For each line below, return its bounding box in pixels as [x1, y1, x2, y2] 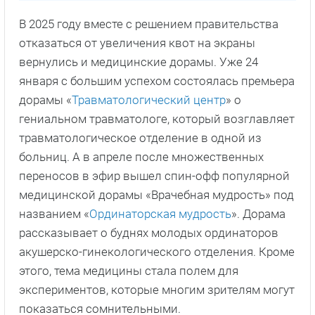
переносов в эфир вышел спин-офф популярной [19, 169, 290, 184]
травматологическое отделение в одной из [19, 131, 262, 146]
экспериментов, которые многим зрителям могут [19, 283, 295, 297]
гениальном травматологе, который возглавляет [19, 112, 295, 127]
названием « [19, 207, 89, 221]
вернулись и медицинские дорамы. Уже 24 [19, 55, 258, 70]
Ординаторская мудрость [89, 207, 231, 221]
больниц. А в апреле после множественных [19, 150, 264, 165]
